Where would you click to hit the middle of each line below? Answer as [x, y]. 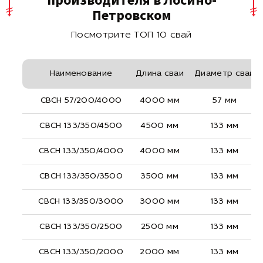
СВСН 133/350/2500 [81, 227]
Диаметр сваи [225, 73]
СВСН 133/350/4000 [81, 151]
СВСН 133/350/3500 [81, 176]
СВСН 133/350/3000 [81, 201]
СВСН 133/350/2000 [81, 252]
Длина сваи [160, 73]
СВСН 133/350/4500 [81, 126]
